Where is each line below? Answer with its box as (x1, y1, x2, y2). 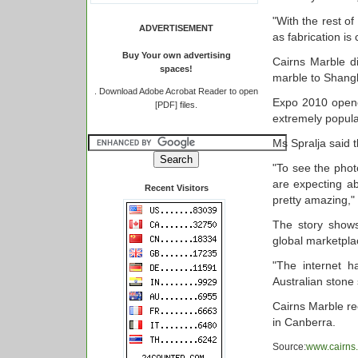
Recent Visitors (144, 183, 209, 193)
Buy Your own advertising (121, 50, 231, 60)
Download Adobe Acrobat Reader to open (99, 86, 258, 96)
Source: (272, 341, 306, 352)
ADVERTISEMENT (139, 23, 213, 33)
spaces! (160, 64, 193, 74)
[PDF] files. (155, 100, 197, 109)
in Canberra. (272, 316, 336, 328)
